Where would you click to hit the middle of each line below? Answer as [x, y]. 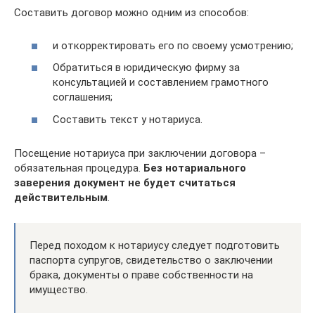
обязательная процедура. [79, 168]
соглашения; [83, 97]
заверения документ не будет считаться [125, 182]
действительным [61, 197]
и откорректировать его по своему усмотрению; [173, 45]
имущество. [59, 289]
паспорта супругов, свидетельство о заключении [151, 260]
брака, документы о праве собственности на [141, 275]
